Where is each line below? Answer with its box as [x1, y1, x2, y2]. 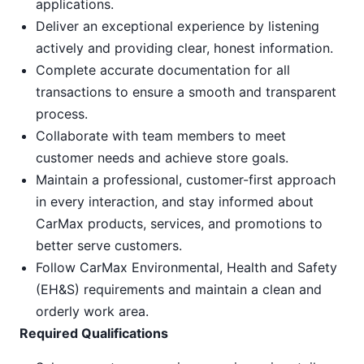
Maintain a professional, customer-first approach [36, 171, 336, 188]
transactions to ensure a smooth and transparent [36, 84, 336, 100]
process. [36, 106, 88, 122]
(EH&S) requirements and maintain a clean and [36, 281, 322, 297]
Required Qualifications [19, 325, 168, 341]
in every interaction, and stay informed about [36, 193, 314, 210]
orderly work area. [36, 303, 149, 319]
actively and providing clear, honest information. [36, 40, 333, 56]
